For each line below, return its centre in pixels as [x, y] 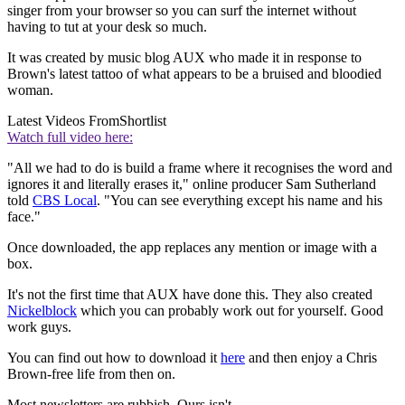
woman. [30, 89]
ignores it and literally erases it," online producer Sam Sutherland [192, 184]
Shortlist [143, 120]
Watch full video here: [70, 137]
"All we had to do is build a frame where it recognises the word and [200, 167]
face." [24, 216]
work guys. [39, 326]
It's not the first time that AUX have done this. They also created [190, 294]
